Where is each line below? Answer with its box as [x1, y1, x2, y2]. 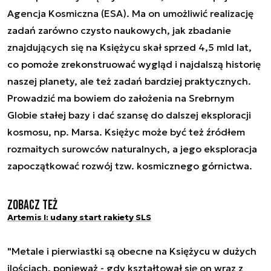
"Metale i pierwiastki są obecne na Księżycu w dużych [7, 244, 256, 257]
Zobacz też [7, 197, 57, 214]
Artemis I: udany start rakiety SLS [7, 211, 151, 223]
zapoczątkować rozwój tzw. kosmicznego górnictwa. [7, 159, 252, 172]
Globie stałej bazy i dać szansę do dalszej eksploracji [7, 108, 251, 121]
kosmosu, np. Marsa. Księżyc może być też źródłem [7, 125, 245, 138]
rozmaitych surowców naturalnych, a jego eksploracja [7, 142, 257, 155]
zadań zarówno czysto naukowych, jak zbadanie [7, 24, 231, 36]
